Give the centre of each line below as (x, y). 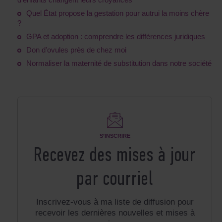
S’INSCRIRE (115, 136)
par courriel (115, 180)
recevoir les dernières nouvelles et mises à (115, 213)
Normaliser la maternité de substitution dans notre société (119, 63)
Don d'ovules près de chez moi (76, 50)
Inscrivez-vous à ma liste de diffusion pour (115, 202)
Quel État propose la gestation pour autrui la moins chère (118, 13)
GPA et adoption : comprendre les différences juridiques (116, 37)
